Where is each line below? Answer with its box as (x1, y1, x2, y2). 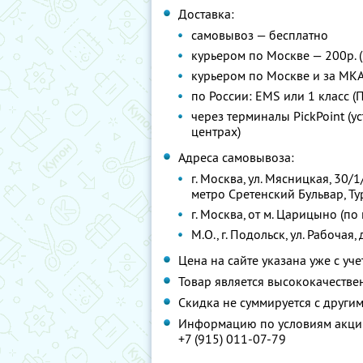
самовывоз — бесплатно (191, 27, 328, 43)
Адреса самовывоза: (178, 149, 294, 165)
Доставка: (178, 6, 234, 22)
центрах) (191, 123, 241, 139)
